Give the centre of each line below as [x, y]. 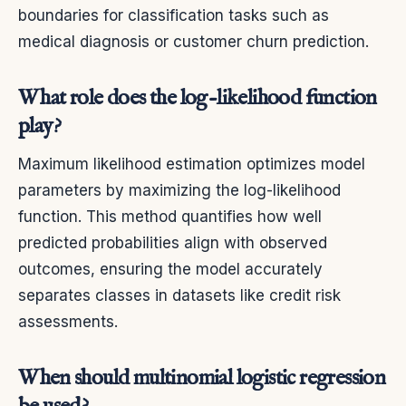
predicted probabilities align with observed [173, 242]
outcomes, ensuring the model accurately [170, 269]
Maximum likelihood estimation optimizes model [192, 164]
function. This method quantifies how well [170, 216]
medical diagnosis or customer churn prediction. [193, 41]
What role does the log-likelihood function [198, 98]
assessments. [68, 321]
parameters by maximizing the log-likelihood [179, 190]
